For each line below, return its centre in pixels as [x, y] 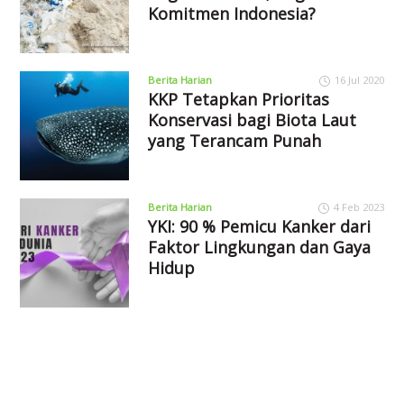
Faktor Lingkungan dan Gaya [259, 247]
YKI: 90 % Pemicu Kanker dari [259, 226]
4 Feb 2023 [358, 207]
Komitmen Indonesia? [231, 13]
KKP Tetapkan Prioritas [238, 99]
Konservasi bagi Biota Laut [252, 119]
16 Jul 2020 [359, 79]
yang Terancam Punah [234, 140]
